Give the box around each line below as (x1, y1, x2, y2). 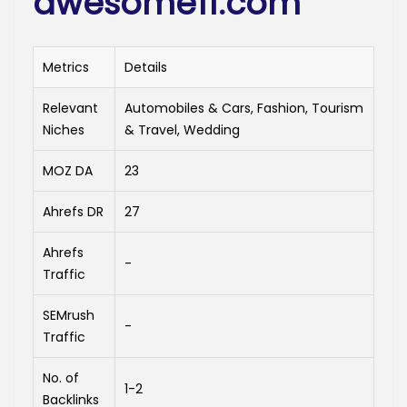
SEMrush (43, 306, 94, 325)
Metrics (43, 58, 89, 77)
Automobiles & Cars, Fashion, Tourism (124, 99, 363, 118)
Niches (43, 121, 84, 140)
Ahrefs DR (43, 203, 104, 222)
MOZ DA (43, 162, 93, 181)
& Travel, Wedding (124, 121, 240, 140)
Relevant (43, 99, 98, 118)
